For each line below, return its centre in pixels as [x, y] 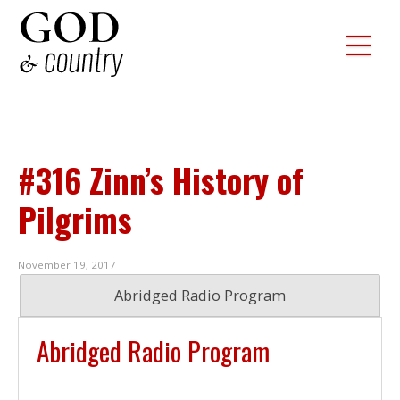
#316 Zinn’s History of [161, 180]
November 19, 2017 [67, 265]
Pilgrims [75, 219]
